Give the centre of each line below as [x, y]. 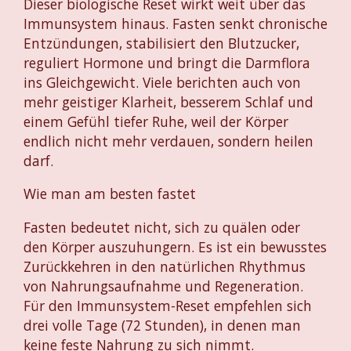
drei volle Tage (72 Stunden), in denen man [162, 325]
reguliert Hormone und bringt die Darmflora [167, 63]
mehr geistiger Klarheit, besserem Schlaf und [168, 102]
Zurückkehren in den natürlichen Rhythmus [165, 266]
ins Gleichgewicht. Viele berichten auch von [162, 83]
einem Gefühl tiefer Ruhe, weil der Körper [156, 122]
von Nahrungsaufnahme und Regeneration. [163, 286]
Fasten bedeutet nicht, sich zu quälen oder [162, 227]
